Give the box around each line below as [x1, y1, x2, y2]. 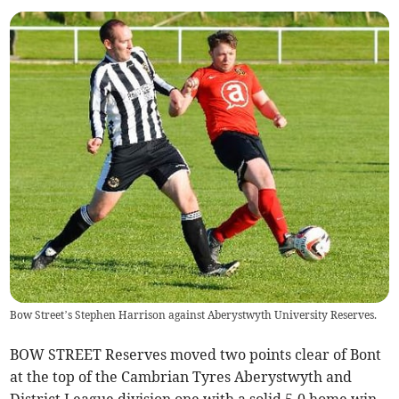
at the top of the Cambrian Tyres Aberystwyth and [10, 368, 353, 387]
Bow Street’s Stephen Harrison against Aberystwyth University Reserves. [10, 308, 378, 322]
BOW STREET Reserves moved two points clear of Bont [10, 346, 382, 364]
